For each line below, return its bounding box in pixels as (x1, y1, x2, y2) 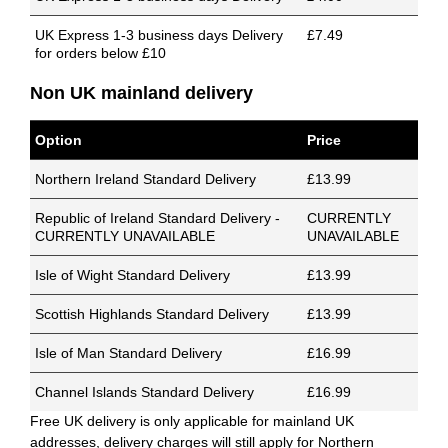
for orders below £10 (35, 45, 166, 62)
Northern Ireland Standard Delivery (35, 171, 256, 188)
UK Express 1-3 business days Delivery (35, 27, 283, 44)
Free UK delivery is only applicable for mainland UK (30, 413, 354, 430)
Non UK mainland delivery (30, 83, 253, 104)
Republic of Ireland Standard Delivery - (35, 210, 280, 227)
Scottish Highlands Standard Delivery (35, 306, 269, 323)
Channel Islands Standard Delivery (35, 384, 254, 401)
